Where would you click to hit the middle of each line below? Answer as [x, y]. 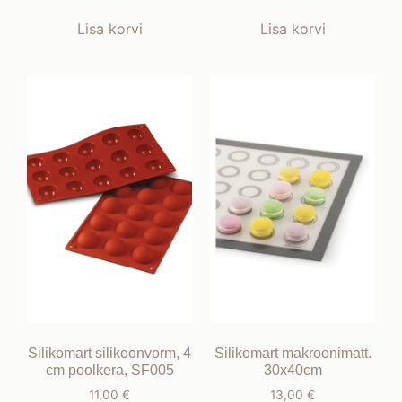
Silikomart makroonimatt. [293, 354]
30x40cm [293, 371]
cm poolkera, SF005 [109, 371]
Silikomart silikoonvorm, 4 [109, 354]
